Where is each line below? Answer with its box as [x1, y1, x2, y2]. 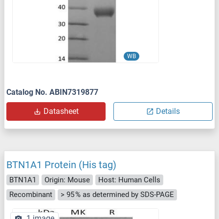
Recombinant [9, 190, 52, 199]
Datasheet [43, 106, 79, 116]
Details [156, 106, 180, 116]
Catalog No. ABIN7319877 [6, 87, 98, 97]
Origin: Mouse [44, 175, 90, 184]
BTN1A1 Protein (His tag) [6, 158, 116, 171]
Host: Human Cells [98, 175, 160, 184]
